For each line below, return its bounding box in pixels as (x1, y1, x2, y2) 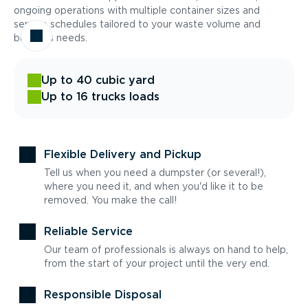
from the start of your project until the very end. (44, 258, 269, 269)
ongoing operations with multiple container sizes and (14, 5, 260, 16)
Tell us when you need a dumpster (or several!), (44, 167, 266, 178)
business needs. (14, 32, 87, 43)
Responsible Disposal (44, 288, 162, 301)
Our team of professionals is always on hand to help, (44, 244, 288, 255)
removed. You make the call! (44, 195, 177, 206)
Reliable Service (44, 225, 133, 238)
